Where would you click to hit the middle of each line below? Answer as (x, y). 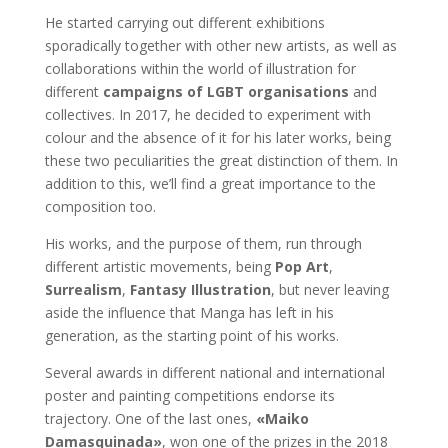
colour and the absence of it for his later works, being (217, 138)
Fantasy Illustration (200, 290)
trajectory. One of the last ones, (150, 419)
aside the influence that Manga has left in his (189, 313)
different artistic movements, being (159, 267)
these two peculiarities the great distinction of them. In (221, 161)
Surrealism (83, 290)
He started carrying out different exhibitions (184, 23)
